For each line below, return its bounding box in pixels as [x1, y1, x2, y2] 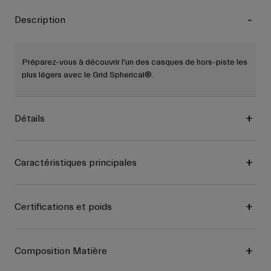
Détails [15, 113, 45, 125]
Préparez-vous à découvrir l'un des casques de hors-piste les [22, 57, 247, 68]
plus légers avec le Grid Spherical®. [22, 70, 154, 80]
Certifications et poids [15, 201, 112, 213]
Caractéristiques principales [15, 157, 137, 169]
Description [15, 15, 65, 26]
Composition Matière [15, 246, 107, 257]
